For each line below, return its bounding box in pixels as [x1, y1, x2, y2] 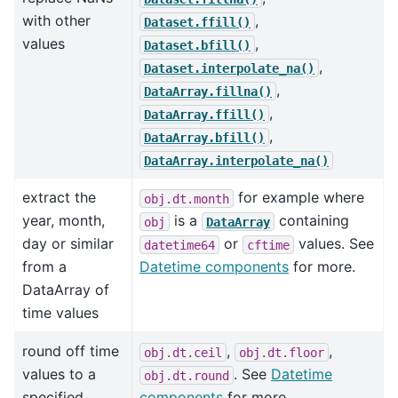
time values [22, 304, 99, 322]
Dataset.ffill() [144, 14, 251, 29]
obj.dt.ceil [144, 345, 222, 360]
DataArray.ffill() [144, 107, 265, 122]
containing [275, 211, 349, 230]
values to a [22, 365, 96, 384]
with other [22, 12, 91, 30]
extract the [22, 188, 96, 207]
